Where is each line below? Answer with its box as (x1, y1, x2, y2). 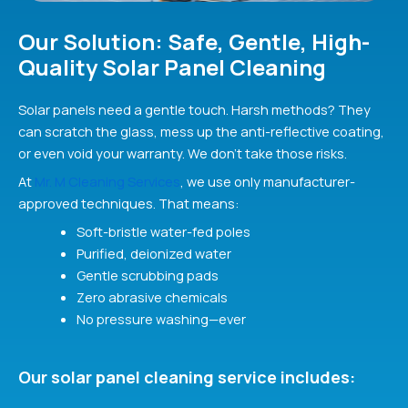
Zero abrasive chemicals (76, 288, 228, 307)
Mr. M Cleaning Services (35, 171, 180, 190)
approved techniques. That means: (18, 193, 240, 212)
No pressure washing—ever (76, 310, 246, 329)
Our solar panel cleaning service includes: (18, 366, 355, 389)
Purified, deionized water (76, 244, 231, 263)
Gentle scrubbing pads (76, 266, 219, 285)
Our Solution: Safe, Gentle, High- (18, 25, 370, 56)
